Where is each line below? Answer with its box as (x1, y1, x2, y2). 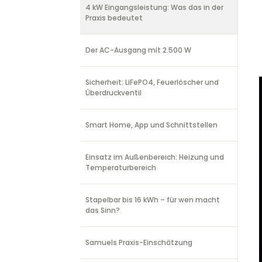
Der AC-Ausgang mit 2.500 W (85, 45, 191, 55)
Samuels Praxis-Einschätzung (85, 237, 192, 247)
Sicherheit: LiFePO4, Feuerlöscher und (85, 77, 219, 87)
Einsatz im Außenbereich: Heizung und (85, 152, 224, 162)
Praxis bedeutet (85, 13, 143, 23)
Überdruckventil (85, 88, 142, 98)
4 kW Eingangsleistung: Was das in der (85, 2, 223, 12)
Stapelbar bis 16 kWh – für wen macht (85, 195, 220, 205)
